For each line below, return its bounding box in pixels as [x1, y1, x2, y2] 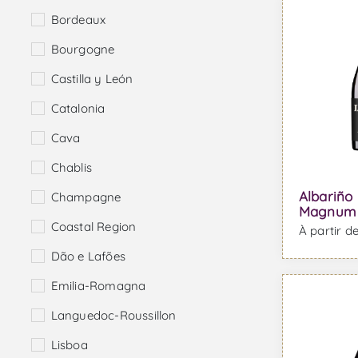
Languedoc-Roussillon [50, 308, 177, 324]
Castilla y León [50, 71, 133, 87]
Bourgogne [50, 42, 115, 58]
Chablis [50, 160, 92, 176]
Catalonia [50, 101, 105, 117]
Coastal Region [50, 219, 137, 235]
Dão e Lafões [50, 249, 125, 265]
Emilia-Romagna [50, 278, 146, 294]
